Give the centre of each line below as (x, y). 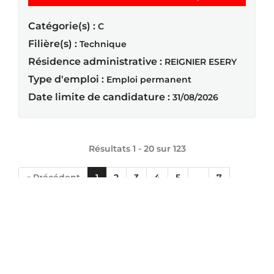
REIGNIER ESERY (201, 61)
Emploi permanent (149, 79)
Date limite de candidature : (99, 97)
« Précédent (53, 177)
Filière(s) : (53, 43)
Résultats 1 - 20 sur (131, 148)
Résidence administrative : (95, 61)
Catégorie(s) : (62, 26)
